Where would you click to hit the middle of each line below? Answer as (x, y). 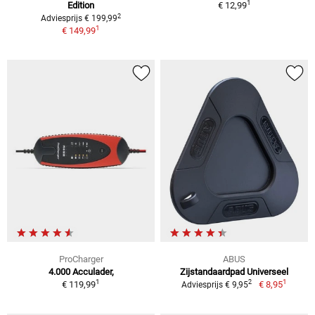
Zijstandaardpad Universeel (234, 271)
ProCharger (81, 259)
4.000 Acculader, (81, 271)
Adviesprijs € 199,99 (79, 19)
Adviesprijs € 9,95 (215, 284)
